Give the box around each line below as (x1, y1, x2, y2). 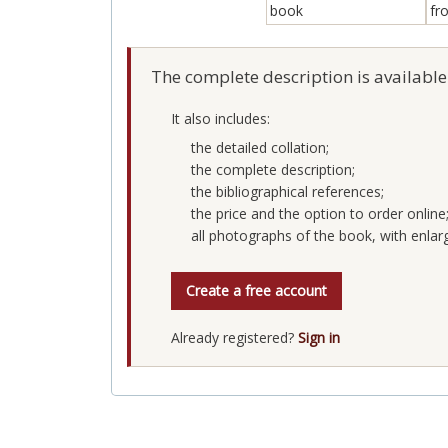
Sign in (298, 328, 340, 347)
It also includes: (171, 109, 270, 128)
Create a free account (186, 281, 327, 300)
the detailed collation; (191, 138, 329, 157)
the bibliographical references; (191, 182, 384, 201)
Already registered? (171, 328, 298, 347)
